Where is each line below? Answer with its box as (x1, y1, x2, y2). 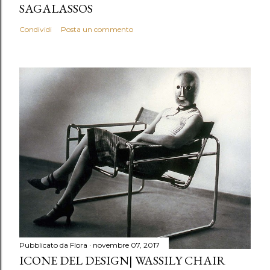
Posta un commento (61, 25, 133, 34)
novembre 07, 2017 (93, 240, 160, 250)
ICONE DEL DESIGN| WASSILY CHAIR (19, 252, 225, 268)
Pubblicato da (19, 240, 70, 250)
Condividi (19, 25, 52, 34)
